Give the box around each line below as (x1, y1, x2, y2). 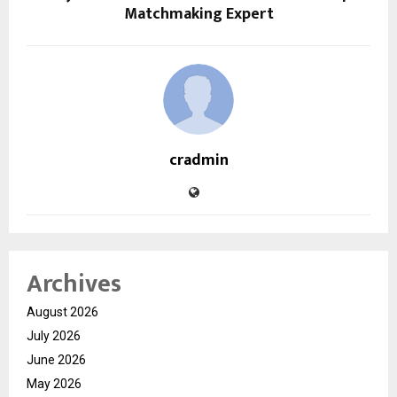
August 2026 (27, 305, 98, 320)
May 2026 (27, 377, 82, 392)
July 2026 (27, 329, 81, 344)
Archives (27, 263, 121, 306)
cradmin (168, 147, 229, 175)
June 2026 (27, 353, 86, 368)
